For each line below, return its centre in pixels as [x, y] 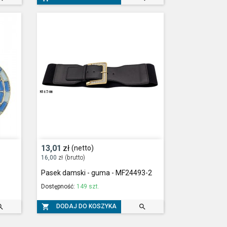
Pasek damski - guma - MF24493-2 [97, 173]
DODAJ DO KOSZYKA [87, 206]
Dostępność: [59, 187]
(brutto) [75, 158]
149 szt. [88, 187]
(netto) [82, 148]
